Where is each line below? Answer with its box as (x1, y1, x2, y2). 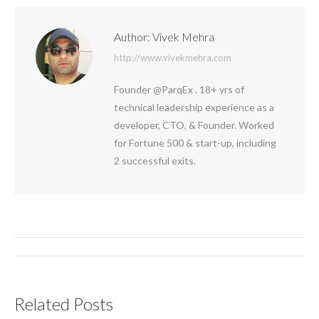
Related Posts (14, 293, 113, 315)
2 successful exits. (114, 155, 196, 167)
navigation (14, 254, 83, 272)
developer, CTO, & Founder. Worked (114, 119, 274, 132)
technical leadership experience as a (114, 101, 274, 114)
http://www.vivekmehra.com (114, 52, 231, 64)
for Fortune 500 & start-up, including (114, 137, 276, 150)
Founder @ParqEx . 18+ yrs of (114, 83, 244, 96)
